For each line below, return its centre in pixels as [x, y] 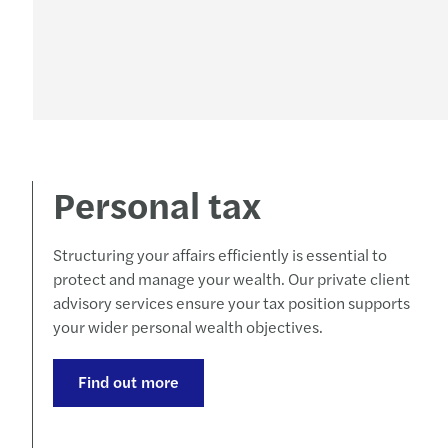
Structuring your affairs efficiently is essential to [220, 254]
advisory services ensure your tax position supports [231, 302]
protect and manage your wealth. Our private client [231, 278]
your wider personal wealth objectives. [188, 326]
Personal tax [157, 203]
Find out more [128, 381]
